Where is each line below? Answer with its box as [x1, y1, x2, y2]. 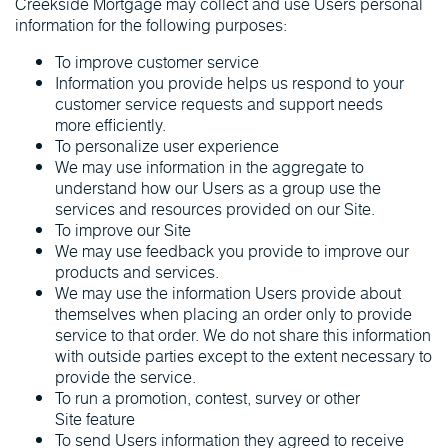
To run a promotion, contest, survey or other [55, 385, 360, 410]
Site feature [55, 406, 135, 431]
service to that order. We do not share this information [55, 322, 431, 347]
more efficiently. [55, 112, 166, 137]
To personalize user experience [55, 133, 279, 158]
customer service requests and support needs [55, 91, 383, 116]
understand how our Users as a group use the [55, 175, 381, 200]
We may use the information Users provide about [55, 280, 401, 305]
